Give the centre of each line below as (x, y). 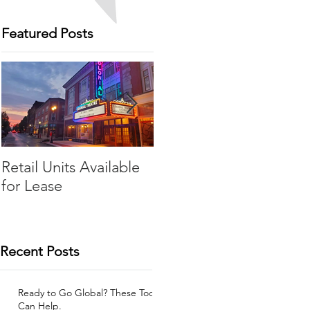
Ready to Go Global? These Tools (89, 292)
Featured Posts (47, 33)
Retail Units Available (71, 167)
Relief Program (203, 186)
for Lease (32, 186)
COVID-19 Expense (218, 167)
